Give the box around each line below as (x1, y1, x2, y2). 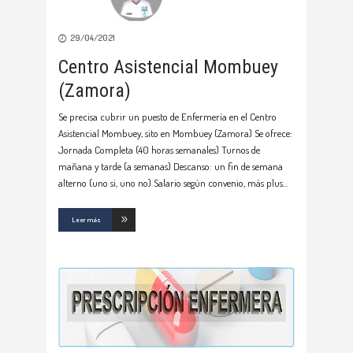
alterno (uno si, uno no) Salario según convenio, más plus (58, 176, 283, 190)
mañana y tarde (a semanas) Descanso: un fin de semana (58, 160, 283, 173)
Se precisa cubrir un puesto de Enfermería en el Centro (58, 110, 277, 124)
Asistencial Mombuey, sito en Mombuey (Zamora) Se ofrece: (58, 127, 292, 140)
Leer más (72, 215, 101, 225)
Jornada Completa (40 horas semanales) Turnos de (58, 143, 260, 157)
